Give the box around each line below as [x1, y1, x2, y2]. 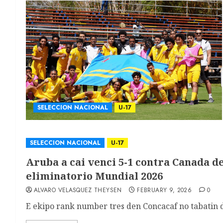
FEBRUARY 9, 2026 [137, 186, 192, 195]
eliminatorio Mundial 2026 [26, 169, 163, 183]
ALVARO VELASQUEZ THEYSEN [34, 186, 122, 195]
